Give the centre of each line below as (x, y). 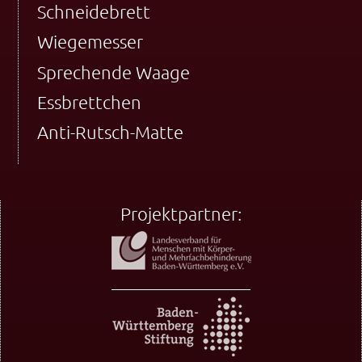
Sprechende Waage (113, 72)
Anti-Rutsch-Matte (110, 133)
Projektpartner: (181, 214)
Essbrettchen (89, 102)
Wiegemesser (90, 42)
